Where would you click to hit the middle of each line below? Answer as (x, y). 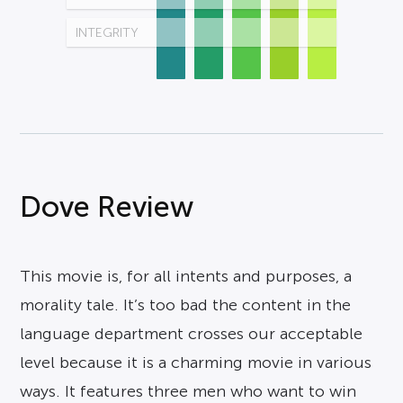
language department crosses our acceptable (192, 334)
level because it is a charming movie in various (196, 363)
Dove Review (107, 207)
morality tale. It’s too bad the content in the (186, 305)
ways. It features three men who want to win (188, 391)
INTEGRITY (107, 33)
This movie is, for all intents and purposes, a (186, 276)
